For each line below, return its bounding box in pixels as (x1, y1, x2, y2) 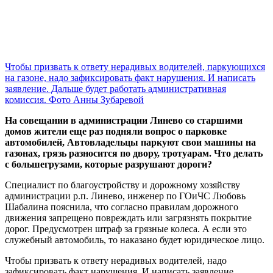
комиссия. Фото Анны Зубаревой (5, 94, 144, 105)
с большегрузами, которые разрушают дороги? (5, 159, 217, 170)
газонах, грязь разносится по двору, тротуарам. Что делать (5, 148, 263, 159)
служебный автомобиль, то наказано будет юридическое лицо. (5, 235, 264, 246)
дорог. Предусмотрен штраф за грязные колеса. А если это (5, 224, 247, 235)
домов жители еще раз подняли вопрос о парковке (5, 126, 227, 137)
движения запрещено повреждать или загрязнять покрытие (5, 213, 252, 224)
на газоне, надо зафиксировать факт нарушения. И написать (5, 73, 255, 83)
